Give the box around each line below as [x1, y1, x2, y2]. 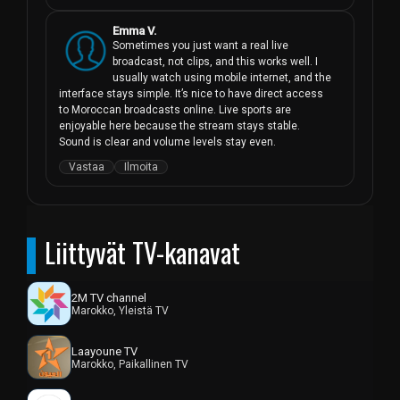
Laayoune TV [71, 344, 137, 358]
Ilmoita [124, 161, 158, 174]
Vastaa [69, 161, 104, 174]
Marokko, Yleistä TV [71, 304, 169, 317]
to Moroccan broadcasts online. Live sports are [59, 104, 291, 117]
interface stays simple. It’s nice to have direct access [59, 87, 323, 101]
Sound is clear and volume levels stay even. [59, 136, 276, 149]
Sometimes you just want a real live [112, 39, 288, 53]
